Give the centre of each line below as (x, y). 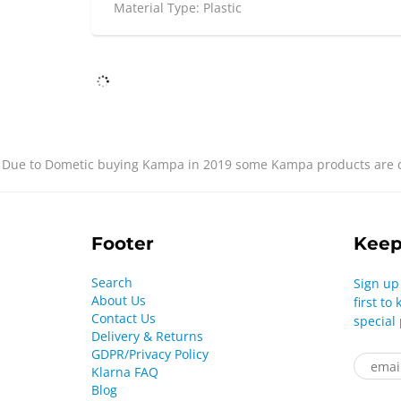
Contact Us (124, 319)
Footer (123, 244)
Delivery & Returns (147, 337)
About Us (119, 301)
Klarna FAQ (125, 372)
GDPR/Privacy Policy (150, 354)
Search (112, 283)
